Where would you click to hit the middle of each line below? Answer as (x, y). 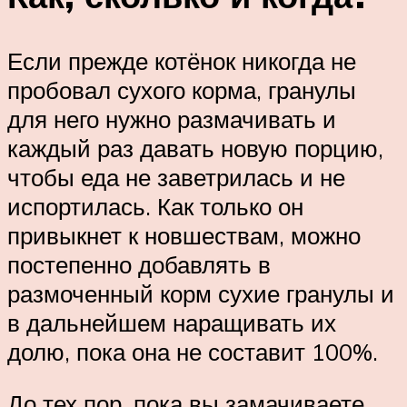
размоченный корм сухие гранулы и (201, 293)
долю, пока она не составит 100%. (193, 351)
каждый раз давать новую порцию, (195, 148)
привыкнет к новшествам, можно (184, 235)
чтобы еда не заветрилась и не (176, 177)
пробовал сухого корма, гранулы (182, 89)
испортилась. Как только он (155, 206)
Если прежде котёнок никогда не (182, 60)
